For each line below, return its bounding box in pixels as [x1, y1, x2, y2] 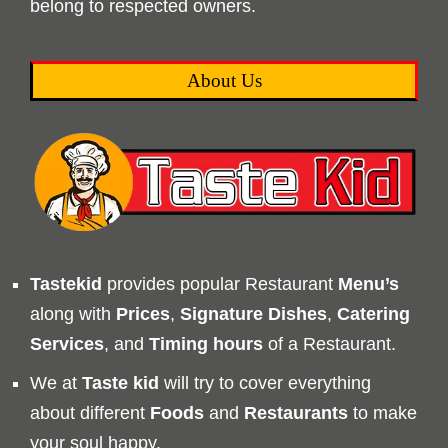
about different [30, 402, 150, 423]
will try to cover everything [159, 372, 371, 393]
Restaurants [244, 402, 348, 423]
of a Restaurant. [263, 333, 396, 354]
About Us [186, 69, 262, 91]
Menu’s [338, 273, 399, 294]
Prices [116, 303, 170, 324]
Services [30, 333, 104, 354]
